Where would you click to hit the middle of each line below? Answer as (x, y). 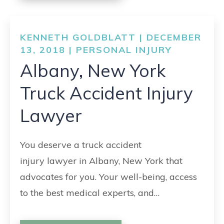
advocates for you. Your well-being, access (108, 177)
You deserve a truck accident (81, 145)
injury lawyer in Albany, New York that (101, 161)
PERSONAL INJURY (124, 50)
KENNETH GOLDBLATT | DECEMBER (111, 37)
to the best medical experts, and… (90, 193)
